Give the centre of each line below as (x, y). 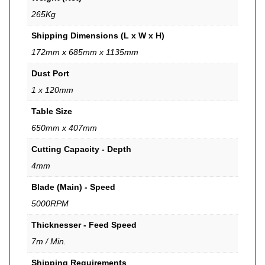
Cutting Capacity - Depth (81, 149)
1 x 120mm (52, 90)
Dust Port (50, 73)
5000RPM (50, 203)
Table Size (52, 111)
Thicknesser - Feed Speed (84, 224)
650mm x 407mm (64, 127)
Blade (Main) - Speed (73, 187)
